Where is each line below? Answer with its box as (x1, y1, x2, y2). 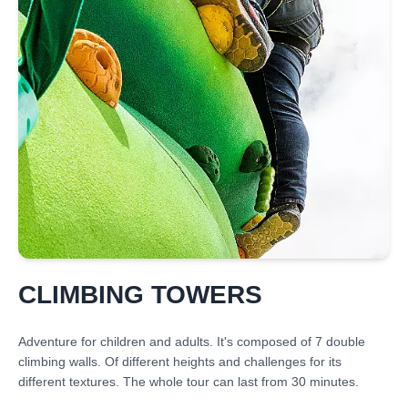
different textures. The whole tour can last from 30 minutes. (18, 374, 359, 389)
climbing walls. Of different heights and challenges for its (18, 354, 342, 369)
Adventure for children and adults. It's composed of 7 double (18, 334, 365, 349)
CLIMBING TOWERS (18, 280, 262, 309)
